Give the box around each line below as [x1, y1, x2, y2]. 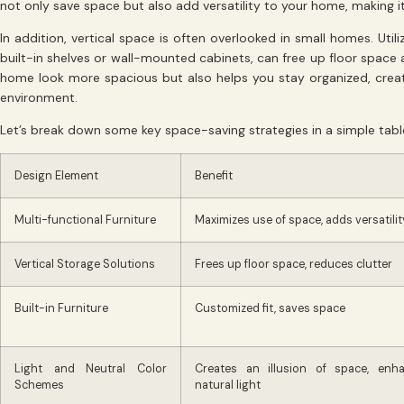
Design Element [14, 168, 98, 183]
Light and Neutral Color [14, 361, 167, 376]
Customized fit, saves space [195, 300, 345, 316]
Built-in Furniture [14, 300, 108, 316]
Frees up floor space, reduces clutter [195, 256, 392, 271]
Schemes [14, 377, 64, 392]
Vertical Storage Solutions [14, 256, 155, 271]
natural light [195, 377, 261, 392]
